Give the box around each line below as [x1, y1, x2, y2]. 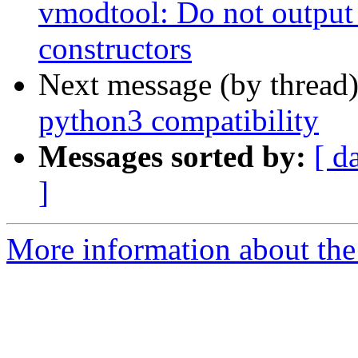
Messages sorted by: [38, 139, 306, 174]
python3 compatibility [38, 103, 319, 138]
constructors [38, 31, 192, 66]
